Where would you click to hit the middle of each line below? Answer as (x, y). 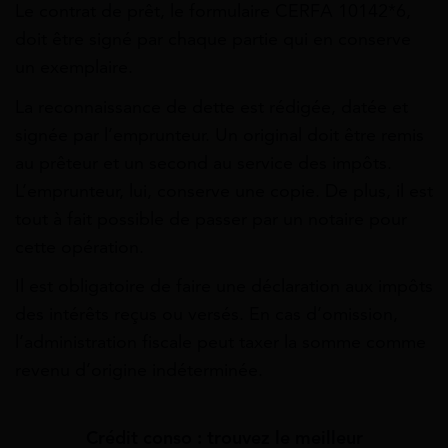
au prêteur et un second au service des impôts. (203, 162)
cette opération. (79, 246)
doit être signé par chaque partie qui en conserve (213, 39)
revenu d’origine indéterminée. (139, 369)
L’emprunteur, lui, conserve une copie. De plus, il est (224, 190)
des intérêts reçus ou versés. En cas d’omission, (206, 313)
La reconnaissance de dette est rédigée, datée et (211, 106)
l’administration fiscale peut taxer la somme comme (220, 341)
